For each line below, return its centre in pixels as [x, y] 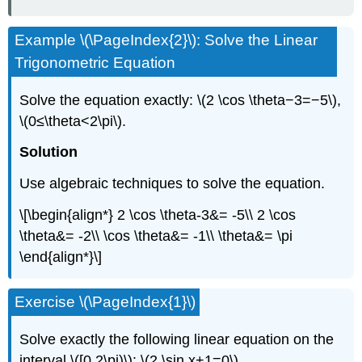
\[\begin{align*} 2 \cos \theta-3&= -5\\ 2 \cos [158, 215]
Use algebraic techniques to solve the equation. [173, 184]
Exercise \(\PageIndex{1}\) [105, 302]
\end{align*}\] [61, 257]
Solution [49, 152]
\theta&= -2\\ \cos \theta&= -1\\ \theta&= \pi [156, 236]
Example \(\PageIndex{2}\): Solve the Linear [166, 40]
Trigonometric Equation [95, 62]
